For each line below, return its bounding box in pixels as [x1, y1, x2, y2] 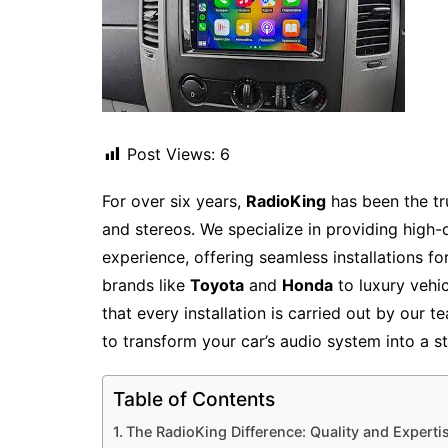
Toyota [190, 275, 244, 295]
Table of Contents [113, 387, 275, 412]
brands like [102, 275, 190, 295]
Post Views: [127, 144, 215, 164]
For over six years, [102, 191, 246, 211]
